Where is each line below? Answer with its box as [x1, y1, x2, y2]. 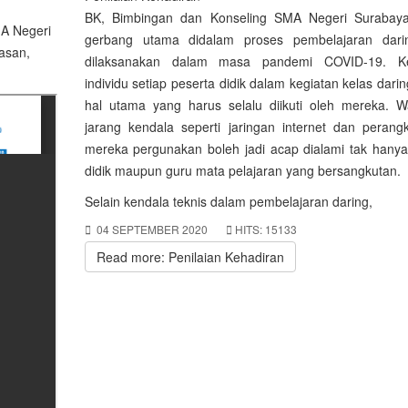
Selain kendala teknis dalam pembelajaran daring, [84, 192, 372, 210]
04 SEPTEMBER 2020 [96, 221, 208, 237]
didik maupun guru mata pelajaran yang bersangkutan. [84, 161, 401, 179]
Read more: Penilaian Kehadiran [96, 248, 284, 266]
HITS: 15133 [234, 221, 297, 237]
